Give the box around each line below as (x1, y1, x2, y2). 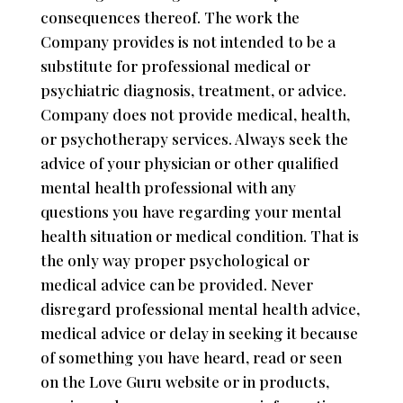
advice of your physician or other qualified (40, 152, 339, 173)
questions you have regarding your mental (40, 201, 342, 221)
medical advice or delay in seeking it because (40, 322, 358, 343)
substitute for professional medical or (40, 55, 310, 76)
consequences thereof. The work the (40, 6, 300, 27)
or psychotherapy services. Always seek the (40, 128, 348, 148)
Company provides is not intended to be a (40, 31, 336, 51)
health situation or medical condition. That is (40, 225, 359, 246)
